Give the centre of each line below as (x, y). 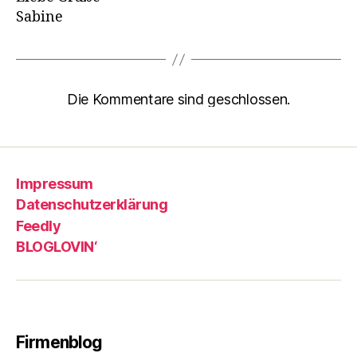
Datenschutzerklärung (92, 204)
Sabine (39, 17)
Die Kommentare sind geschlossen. (178, 99)
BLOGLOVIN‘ (57, 247)
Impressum (55, 183)
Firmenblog (59, 342)
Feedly (39, 226)
